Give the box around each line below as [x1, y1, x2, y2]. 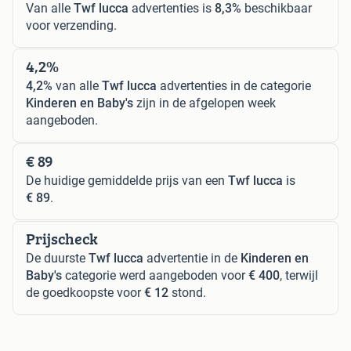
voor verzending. [26, 18, 117, 34]
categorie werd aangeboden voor [62, 268, 248, 284]
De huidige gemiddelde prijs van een [26, 173, 228, 189]
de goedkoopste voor [26, 285, 144, 301]
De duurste [26, 251, 89, 266]
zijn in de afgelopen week [133, 96, 276, 111]
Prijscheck [26, 227, 98, 251]
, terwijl [280, 268, 318, 284]
